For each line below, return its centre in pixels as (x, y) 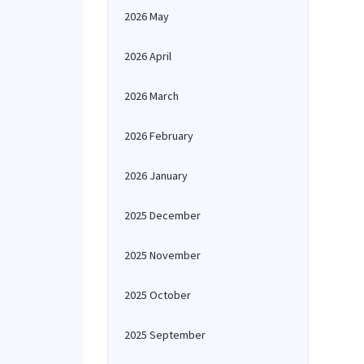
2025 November (162, 255)
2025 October (158, 295)
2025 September (165, 335)
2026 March (152, 96)
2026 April (148, 56)
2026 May (147, 16)
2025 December (162, 215)
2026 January (156, 175)
